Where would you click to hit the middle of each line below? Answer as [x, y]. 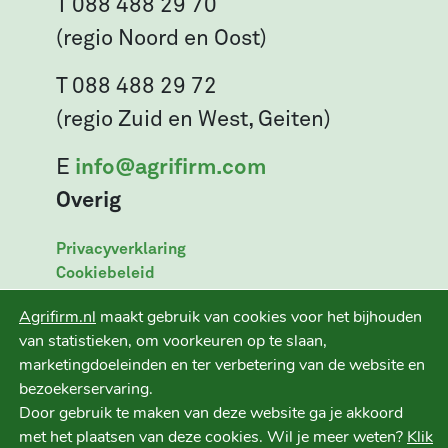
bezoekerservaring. [86, 389]
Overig [88, 200]
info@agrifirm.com [170, 167]
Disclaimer [96, 320]
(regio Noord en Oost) [161, 38]
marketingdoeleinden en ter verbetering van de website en [222, 365]
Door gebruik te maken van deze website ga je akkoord [211, 413]
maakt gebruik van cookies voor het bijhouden [259, 317]
